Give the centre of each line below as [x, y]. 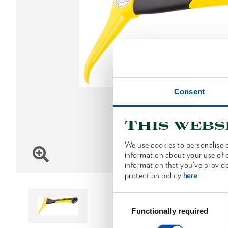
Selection [128, 210]
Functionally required [170, 211]
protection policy [154, 176]
